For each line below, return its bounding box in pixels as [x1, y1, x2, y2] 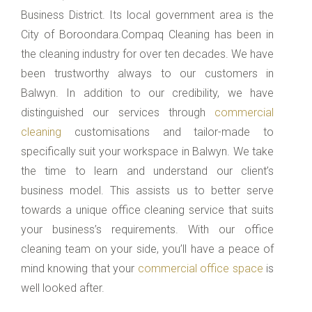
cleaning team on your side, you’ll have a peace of [21, 242, 274, 256]
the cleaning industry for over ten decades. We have [21, 47, 274, 61]
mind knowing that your [21, 262, 138, 276]
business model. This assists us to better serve [21, 184, 274, 198]
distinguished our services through [21, 106, 214, 120]
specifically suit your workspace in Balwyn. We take [21, 145, 274, 159]
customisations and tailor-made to [74, 125, 274, 139]
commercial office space [137, 262, 267, 276]
